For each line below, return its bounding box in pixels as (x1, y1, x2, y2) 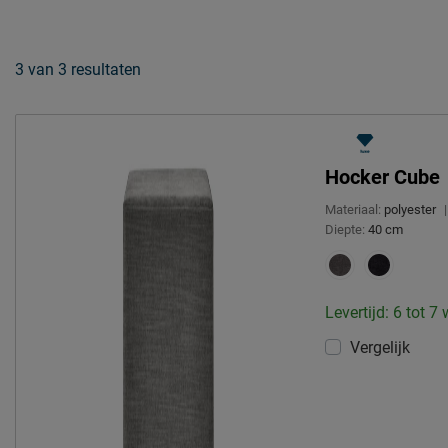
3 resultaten (58, 59, 141, 79)
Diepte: (325, 222, 366, 238)
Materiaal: (325, 202, 382, 218)
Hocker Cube (325, 165, 441, 190)
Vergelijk (350, 338, 411, 358)
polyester (384, 202, 437, 218)
